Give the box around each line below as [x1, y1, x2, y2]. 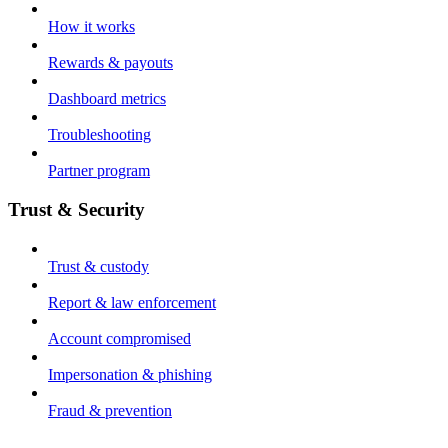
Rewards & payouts [48, 54, 173, 72]
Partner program [48, 162, 150, 180]
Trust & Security [8, 198, 145, 220]
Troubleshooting [48, 126, 151, 144]
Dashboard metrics [48, 90, 166, 108]
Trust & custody [48, 257, 149, 275]
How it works [48, 18, 135, 36]
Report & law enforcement [48, 293, 216, 311]
